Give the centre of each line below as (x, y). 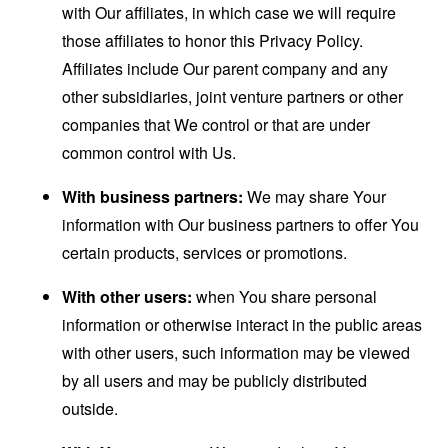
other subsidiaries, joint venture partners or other (233, 96)
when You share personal (285, 296)
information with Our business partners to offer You (241, 224)
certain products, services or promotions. (205, 252)
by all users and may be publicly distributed (215, 380)
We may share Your (315, 196)
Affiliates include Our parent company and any (225, 68)
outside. (90, 408)
